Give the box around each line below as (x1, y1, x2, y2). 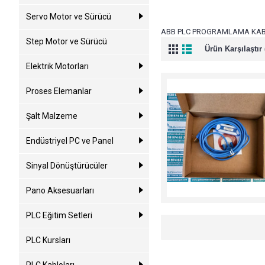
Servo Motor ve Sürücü (26, 12, 111, 21)
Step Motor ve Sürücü (26, 37, 107, 46)
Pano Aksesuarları (26, 186, 94, 195)
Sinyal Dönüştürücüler (26, 161, 108, 170)
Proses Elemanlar (26, 86, 92, 96)
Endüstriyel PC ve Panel (26, 136, 114, 146)
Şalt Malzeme (26, 111, 77, 121)
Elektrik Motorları (26, 62, 89, 71)
